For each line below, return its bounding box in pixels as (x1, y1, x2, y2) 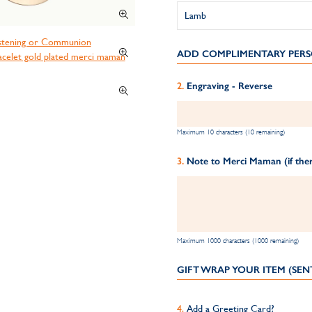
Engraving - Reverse (186, 80, 272, 92)
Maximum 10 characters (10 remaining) (176, 128, 285, 136)
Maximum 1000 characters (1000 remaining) (176, 237, 299, 244)
